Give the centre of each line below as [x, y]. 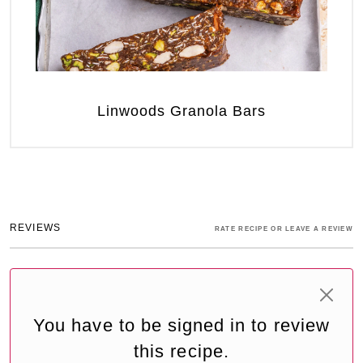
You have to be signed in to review [181, 326]
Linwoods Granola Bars [181, 111]
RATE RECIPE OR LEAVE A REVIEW [284, 229]
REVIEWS [36, 228]
